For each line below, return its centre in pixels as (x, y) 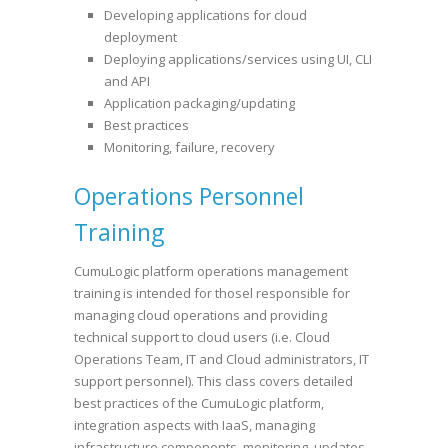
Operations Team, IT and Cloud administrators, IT (221, 359)
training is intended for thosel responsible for (212, 293)
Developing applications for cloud (205, 15)
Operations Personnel (189, 196)
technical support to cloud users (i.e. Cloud (202, 337)
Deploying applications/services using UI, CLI (238, 59)
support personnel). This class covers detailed (213, 381)
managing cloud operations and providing (200, 315)
